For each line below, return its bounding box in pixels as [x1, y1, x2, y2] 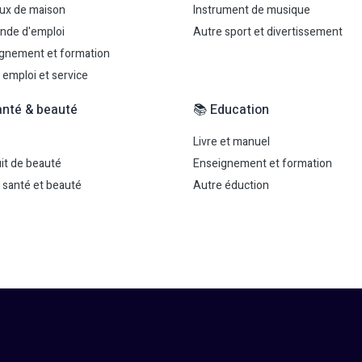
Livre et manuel [193, 133, 270, 150]
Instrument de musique [193, 2, 310, 19]
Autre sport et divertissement [193, 23, 343, 40]
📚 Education [193, 100, 269, 120]
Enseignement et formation [193, 155, 332, 172]
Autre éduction [193, 177, 269, 194]
